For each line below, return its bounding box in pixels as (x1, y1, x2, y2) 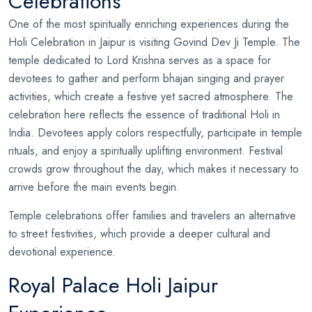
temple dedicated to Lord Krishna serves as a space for (8, 52, 271, 68)
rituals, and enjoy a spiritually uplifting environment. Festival (8, 142, 283, 159)
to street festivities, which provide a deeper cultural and (8, 225, 270, 242)
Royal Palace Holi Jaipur (8, 270, 218, 300)
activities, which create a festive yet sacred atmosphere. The (8, 88, 293, 104)
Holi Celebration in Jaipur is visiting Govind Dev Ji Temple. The (8, 33, 300, 50)
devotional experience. (8, 243, 116, 260)
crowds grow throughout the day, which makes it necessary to (8, 160, 299, 177)
